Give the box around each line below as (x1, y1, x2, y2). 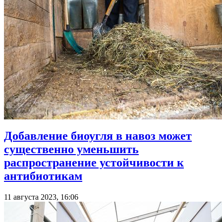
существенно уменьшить (4, 143, 139, 156)
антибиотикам (4, 169, 82, 183)
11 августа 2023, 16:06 (4, 193, 78, 202)
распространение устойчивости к (4, 156, 184, 169)
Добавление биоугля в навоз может (4, 129, 192, 143)
